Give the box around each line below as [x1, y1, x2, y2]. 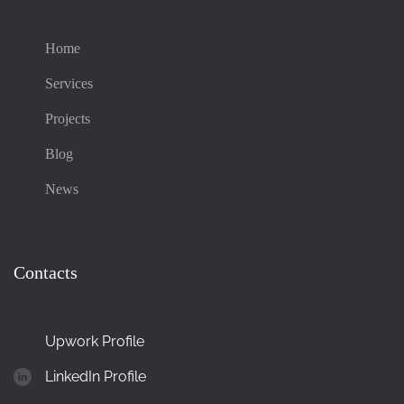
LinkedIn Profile [45, 367, 146, 385]
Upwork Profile [45, 332, 144, 350]
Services [45, 75, 93, 91]
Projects [45, 110, 90, 126]
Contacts [14, 262, 78, 282]
